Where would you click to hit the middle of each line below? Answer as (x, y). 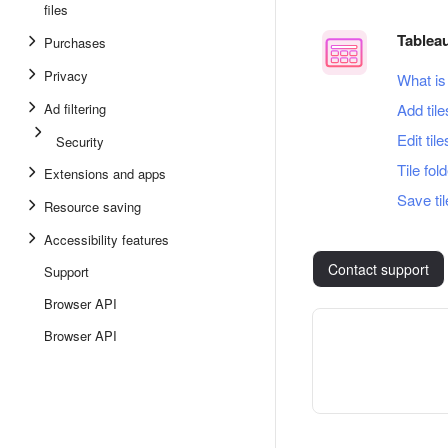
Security (80, 141)
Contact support (378, 269)
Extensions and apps (105, 173)
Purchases (75, 42)
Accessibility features (106, 239)
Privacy (66, 75)
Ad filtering (75, 108)
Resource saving (92, 206)
